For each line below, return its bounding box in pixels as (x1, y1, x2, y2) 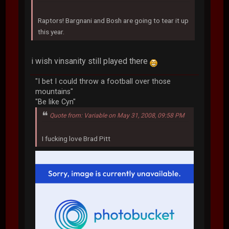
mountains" (35, 87, 74, 96)
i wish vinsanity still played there (31, 56, 150, 66)
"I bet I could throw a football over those (35, 77, 171, 86)
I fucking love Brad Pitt (42, 134, 111, 143)
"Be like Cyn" (35, 97, 76, 106)
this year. (38, 27, 65, 36)
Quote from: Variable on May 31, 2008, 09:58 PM (50, 111, 185, 119)
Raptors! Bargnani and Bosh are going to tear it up (38, 16, 189, 25)
